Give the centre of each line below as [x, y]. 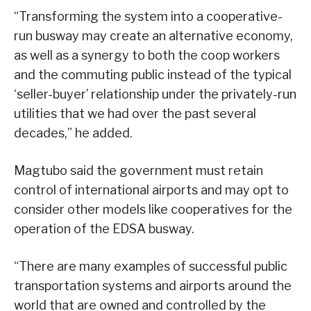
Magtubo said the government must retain [138, 171]
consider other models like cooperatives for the [153, 210]
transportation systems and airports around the [153, 286]
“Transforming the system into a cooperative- [148, 17]
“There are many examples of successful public [151, 267]
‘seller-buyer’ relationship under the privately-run [155, 94]
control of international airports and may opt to [151, 190]
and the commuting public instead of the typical [153, 75]
